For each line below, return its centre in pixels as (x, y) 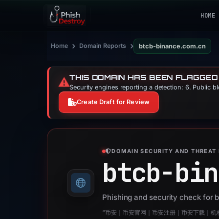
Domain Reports (103, 46)
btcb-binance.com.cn (172, 46)
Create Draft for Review (113, 102)
